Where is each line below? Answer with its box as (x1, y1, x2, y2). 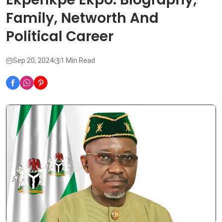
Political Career (6, 27, 113, 47)
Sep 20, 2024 (13, 56, 54, 65)
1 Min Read (60, 56, 95, 65)
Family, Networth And (6, 8, 159, 28)
